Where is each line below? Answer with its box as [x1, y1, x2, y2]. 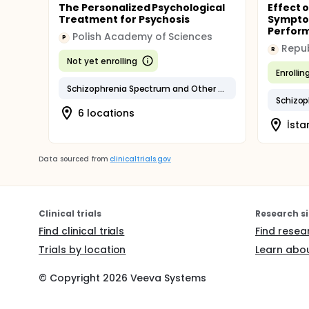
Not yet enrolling [67, 54, 137, 67]
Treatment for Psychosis [59, 12, 190, 26]
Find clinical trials [39, 224, 125, 238]
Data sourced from [39, 154, 108, 164]
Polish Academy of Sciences [72, 30, 213, 43]
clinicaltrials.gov [110, 154, 171, 164]
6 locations [78, 106, 134, 120]
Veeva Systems [127, 271, 207, 285]
